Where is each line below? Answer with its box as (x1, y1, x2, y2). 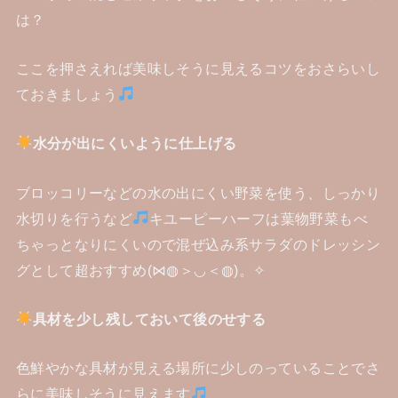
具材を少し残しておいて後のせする (32, 311, 267, 328)
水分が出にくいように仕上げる (32, 135, 237, 152)
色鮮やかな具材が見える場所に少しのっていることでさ (15, 360, 381, 377)
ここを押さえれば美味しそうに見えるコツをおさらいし (15, 60, 381, 76)
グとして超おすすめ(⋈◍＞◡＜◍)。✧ (15, 261, 266, 278)
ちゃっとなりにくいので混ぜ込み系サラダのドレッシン (15, 235, 381, 252)
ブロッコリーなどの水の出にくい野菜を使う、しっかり (15, 184, 381, 201)
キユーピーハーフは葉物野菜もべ (148, 210, 369, 227)
